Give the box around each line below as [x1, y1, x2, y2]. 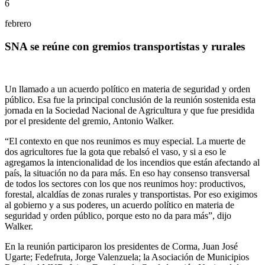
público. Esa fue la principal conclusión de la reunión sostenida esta [5, 95, 256, 105]
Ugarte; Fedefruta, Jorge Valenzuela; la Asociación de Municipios [5, 252, 249, 263]
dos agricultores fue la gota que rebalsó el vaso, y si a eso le [5, 147, 226, 157]
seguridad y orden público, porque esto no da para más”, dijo [5, 211, 231, 221]
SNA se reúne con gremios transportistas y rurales [5, 40, 245, 53]
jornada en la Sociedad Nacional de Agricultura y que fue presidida [5, 105, 254, 116]
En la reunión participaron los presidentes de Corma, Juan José [5, 241, 238, 252]
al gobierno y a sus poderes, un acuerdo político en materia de [5, 200, 234, 211]
